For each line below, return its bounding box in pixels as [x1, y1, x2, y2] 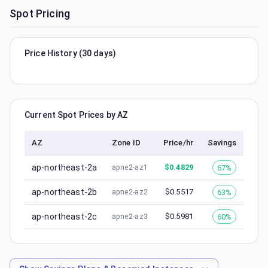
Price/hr [163, 138, 193, 147]
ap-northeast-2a [32, 163, 98, 172]
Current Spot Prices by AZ [25, 110, 129, 120]
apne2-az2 [112, 188, 148, 196]
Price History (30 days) [25, 48, 117, 58]
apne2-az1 [112, 163, 148, 172]
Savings [208, 138, 236, 147]
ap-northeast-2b [32, 187, 98, 197]
